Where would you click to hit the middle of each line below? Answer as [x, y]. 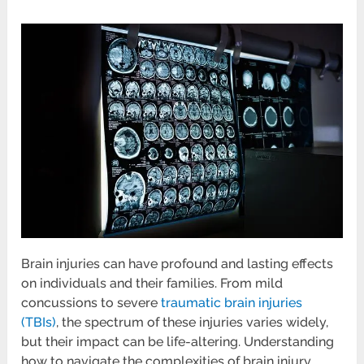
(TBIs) [39, 323]
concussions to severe [91, 303]
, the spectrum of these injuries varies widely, [193, 323]
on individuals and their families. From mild [152, 284]
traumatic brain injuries [232, 303]
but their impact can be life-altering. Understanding [178, 342]
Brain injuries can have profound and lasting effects [178, 264]
